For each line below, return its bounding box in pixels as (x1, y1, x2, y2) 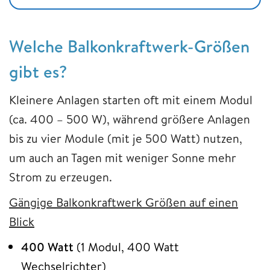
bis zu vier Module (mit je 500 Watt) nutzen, (9, 130, 242, 146)
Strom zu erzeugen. (9, 168, 112, 185)
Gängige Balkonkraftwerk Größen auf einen (9, 193, 238, 210)
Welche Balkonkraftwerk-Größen (9, 34, 250, 58)
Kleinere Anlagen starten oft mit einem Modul (9, 91, 253, 108)
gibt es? (9, 59, 67, 83)
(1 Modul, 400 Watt (74, 238, 179, 255)
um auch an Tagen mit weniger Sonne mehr (9, 149, 236, 166)
